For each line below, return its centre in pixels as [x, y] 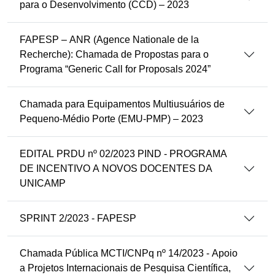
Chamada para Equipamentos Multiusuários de [122, 104]
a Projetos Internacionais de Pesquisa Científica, [125, 268]
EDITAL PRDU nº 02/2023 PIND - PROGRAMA [123, 154]
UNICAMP [43, 183]
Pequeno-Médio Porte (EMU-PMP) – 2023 [111, 119]
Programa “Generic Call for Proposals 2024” [115, 69]
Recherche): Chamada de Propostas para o [114, 54]
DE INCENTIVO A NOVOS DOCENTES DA [116, 168]
